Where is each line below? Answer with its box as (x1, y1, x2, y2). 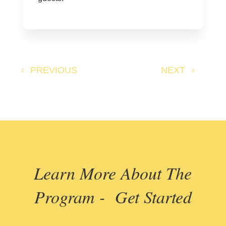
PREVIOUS (30, 65, 77, 75)
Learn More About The (34, 161, 192, 185)
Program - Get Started (34, 185, 192, 208)
